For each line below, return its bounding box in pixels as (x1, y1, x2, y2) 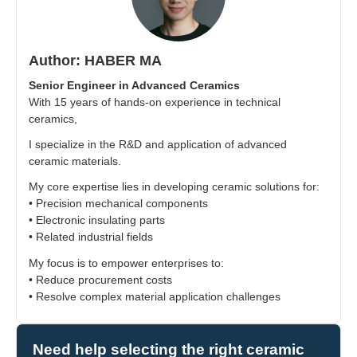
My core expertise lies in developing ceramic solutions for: (29, 180, 320, 194)
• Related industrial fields (29, 230, 153, 244)
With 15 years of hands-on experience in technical (29, 96, 280, 109)
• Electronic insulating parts (29, 214, 165, 227)
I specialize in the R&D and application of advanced (29, 138, 287, 151)
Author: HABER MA (29, 53, 162, 69)
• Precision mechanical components (29, 197, 208, 210)
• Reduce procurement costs (29, 273, 172, 286)
